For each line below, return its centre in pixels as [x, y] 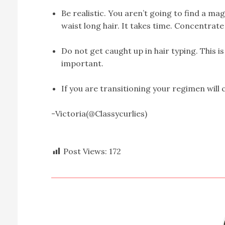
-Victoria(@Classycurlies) [99, 114]
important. [82, 63]
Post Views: [85, 151]
